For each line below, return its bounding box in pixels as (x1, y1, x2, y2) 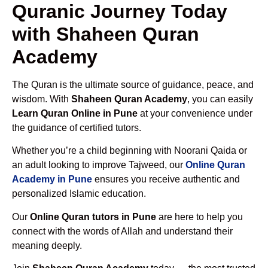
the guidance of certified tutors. (12, 122, 141, 133)
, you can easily (187, 93, 253, 104)
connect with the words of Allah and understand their (12, 226, 233, 236)
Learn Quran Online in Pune (12, 108, 138, 118)
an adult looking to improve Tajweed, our (12, 160, 185, 170)
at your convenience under (138, 108, 252, 118)
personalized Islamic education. (12, 188, 146, 199)
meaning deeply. (12, 240, 82, 251)
